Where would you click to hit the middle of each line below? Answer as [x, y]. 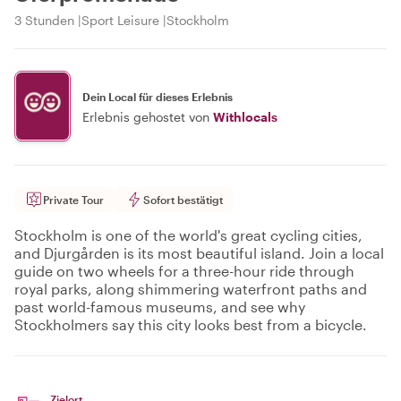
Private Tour [73, 200]
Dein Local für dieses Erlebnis [158, 96]
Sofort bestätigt [183, 200]
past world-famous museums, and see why [160, 307]
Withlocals [245, 116]
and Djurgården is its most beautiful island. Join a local [199, 253]
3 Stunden [44, 20]
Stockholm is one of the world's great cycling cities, [188, 235]
